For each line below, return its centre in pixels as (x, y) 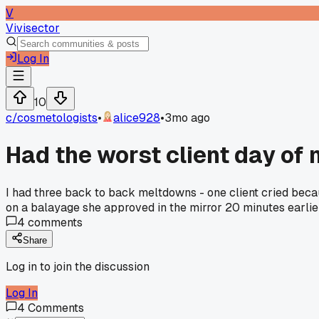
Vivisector (33, 28)
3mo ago (187, 118)
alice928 (137, 118)
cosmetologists (57, 118)
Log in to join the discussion (78, 266)
